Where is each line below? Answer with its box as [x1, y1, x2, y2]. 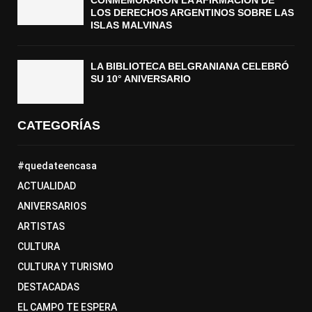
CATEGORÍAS [17, 118, 100, 133]
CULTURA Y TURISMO [17, 261, 114, 273]
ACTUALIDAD [17, 180, 76, 192]
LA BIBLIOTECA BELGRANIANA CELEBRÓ [91, 61, 289, 72]
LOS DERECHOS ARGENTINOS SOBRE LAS [91, 7, 294, 19]
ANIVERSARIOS [17, 201, 86, 212]
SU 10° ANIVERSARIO [91, 73, 191, 85]
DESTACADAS [17, 281, 79, 293]
